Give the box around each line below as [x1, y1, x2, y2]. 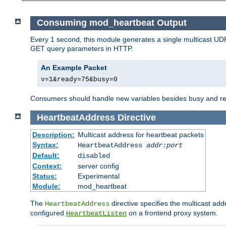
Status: [32, 172, 57, 181]
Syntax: [32, 141, 59, 149]
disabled [77, 152, 110, 160]
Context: [32, 162, 62, 171]
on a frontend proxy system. [127, 209, 218, 217]
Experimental [77, 172, 120, 181]
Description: [32, 131, 75, 139]
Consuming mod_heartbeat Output [36, 18, 187, 28]
